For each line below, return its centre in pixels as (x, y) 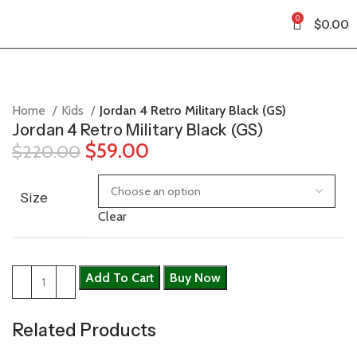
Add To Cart (120, 278)
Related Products (84, 330)
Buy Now (195, 278)
